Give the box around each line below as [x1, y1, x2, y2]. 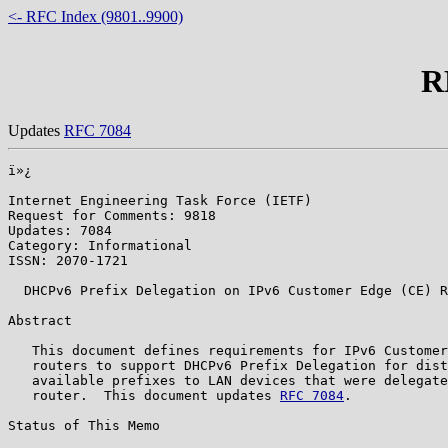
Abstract [8, 312, 72, 328]
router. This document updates [8, 387, 280, 403]
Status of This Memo [8, 417, 160, 433]
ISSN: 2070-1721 [8, 252, 128, 268]
